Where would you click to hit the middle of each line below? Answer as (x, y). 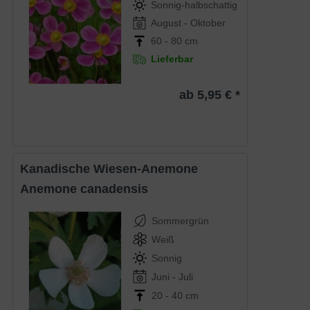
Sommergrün (181, 220)
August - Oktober (188, 23)
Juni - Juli (173, 276)
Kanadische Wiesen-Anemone (114, 168)
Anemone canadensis (89, 189)
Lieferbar (172, 59)
